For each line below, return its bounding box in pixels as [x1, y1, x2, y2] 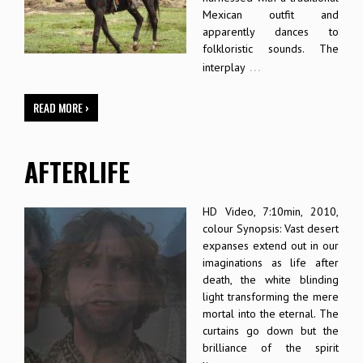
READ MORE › [33, 98, 89, 116]
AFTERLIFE [24, 152, 130, 190]
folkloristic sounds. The [203, 41, 339, 56]
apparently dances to [203, 23, 339, 39]
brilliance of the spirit [203, 340, 339, 355]
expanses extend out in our [203, 237, 339, 253]
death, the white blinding [203, 271, 339, 287]
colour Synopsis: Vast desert [203, 220, 339, 236]
